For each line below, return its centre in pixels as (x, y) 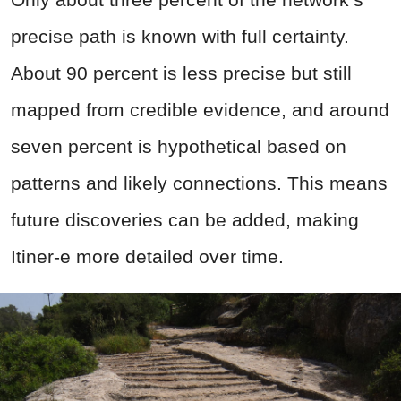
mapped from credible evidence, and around (200, 110)
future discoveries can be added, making (185, 220)
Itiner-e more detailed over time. (147, 257)
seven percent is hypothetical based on (179, 147)
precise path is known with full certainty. (180, 37)
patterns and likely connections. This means (199, 183)
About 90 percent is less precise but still (181, 73)
